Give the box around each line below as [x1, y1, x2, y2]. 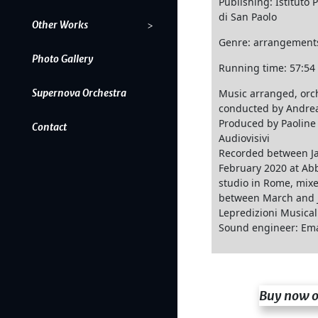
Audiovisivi [219, 131, 270, 146]
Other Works [32, 18, 88, 31]
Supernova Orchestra [32, 87, 126, 99]
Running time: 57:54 [219, 61, 315, 75]
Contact [32, 121, 67, 133]
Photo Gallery [32, 53, 94, 65]
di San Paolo [219, 10, 277, 24]
